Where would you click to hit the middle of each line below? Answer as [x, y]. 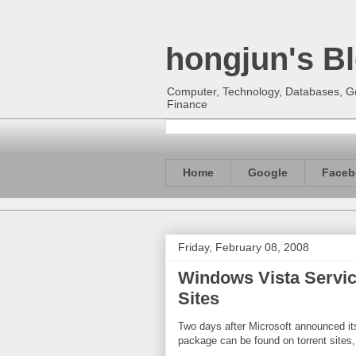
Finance [187, 104]
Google [268, 173]
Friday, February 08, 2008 [244, 247]
